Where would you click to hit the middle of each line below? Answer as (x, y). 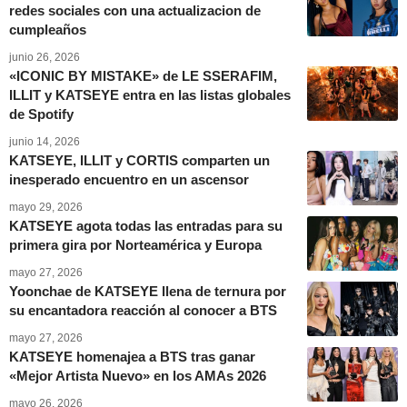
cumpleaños (48, 30)
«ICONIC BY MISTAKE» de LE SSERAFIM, (143, 76)
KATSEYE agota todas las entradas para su (146, 226)
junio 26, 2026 (45, 57)
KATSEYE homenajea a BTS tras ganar (132, 357)
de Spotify (41, 114)
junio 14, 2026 (45, 142)
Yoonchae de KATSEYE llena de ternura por (148, 291)
